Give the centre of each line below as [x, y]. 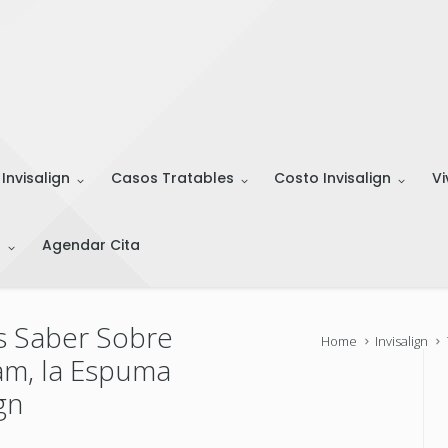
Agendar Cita [90, 245]
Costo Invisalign [333, 178]
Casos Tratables [172, 178]
